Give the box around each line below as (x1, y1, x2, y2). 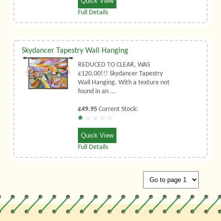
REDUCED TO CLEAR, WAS (78, 61, 150, 69)
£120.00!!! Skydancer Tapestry (78, 70, 163, 77)
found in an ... (78, 87, 116, 95)
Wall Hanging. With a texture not (78, 78, 170, 86)
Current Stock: (97, 105, 139, 113)
